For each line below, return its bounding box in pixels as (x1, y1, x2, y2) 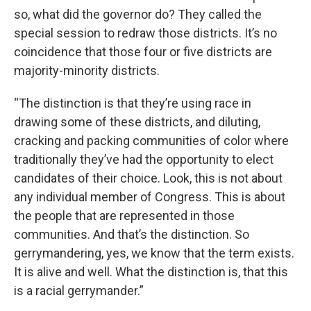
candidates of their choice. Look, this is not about (14, 171, 283, 185)
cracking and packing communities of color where (14, 133, 289, 148)
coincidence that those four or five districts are (14, 44, 272, 59)
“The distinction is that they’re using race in (14, 96, 251, 110)
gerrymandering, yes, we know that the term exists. (14, 246, 294, 260)
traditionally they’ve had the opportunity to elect (14, 152, 274, 167)
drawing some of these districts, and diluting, (14, 115, 260, 129)
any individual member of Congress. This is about (14, 190, 285, 204)
